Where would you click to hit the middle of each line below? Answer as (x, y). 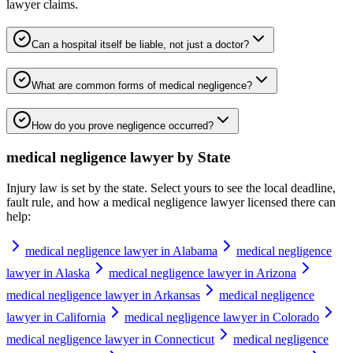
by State (202, 158)
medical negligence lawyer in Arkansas (103, 295)
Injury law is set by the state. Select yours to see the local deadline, (171, 188)
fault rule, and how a (59, 202)
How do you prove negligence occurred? (123, 126)
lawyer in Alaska (48, 273)
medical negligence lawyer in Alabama (121, 251)
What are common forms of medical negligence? (142, 85)
